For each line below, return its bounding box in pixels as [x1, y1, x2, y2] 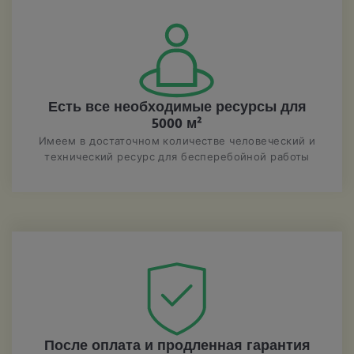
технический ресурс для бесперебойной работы [44, 149, 310, 163]
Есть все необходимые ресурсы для [47, 96, 307, 119]
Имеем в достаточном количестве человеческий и [38, 134, 316, 147]
